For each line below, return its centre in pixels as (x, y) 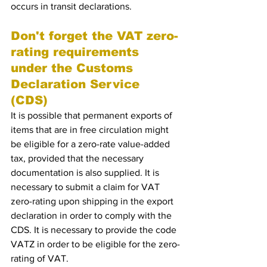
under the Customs (74, 68)
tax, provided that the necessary (78, 158)
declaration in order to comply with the (92, 215)
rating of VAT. (40, 258)
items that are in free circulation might (91, 130)
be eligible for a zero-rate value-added (91, 144)
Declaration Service (77, 84)
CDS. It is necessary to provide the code (95, 230)
